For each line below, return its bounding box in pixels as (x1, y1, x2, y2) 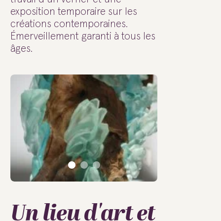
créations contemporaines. (10, 19, 128, 29)
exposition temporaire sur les (10, 6, 137, 17)
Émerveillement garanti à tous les (10, 31, 155, 41)
